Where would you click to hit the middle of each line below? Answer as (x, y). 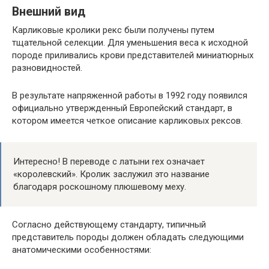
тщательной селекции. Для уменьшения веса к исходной (130, 43)
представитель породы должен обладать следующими (128, 237)
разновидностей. (47, 68)
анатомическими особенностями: (82, 250)
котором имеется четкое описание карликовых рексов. (127, 121)
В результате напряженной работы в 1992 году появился (130, 96)
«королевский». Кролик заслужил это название (111, 174)
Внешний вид (49, 12)
